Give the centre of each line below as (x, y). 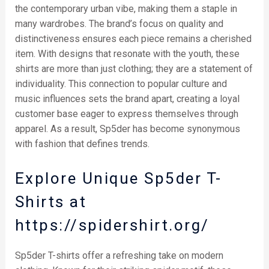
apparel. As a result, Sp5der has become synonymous (127, 129)
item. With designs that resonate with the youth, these (127, 54)
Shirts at (51, 201)
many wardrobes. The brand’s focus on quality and (119, 24)
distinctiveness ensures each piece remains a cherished (133, 39)
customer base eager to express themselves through (126, 114)
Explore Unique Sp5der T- (118, 178)
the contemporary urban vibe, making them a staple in (126, 9)
